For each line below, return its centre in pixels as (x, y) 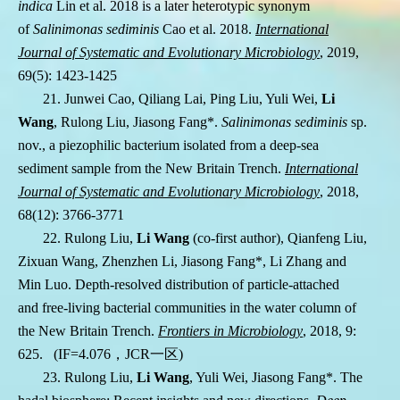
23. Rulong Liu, (90, 378)
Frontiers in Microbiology (230, 331)
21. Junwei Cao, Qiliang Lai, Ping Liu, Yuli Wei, (182, 99)
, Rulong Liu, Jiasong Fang (130, 122)
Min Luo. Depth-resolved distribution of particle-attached (179, 285)
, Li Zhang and (304, 262)
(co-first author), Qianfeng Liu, (280, 238)
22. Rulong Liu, (88, 238)
